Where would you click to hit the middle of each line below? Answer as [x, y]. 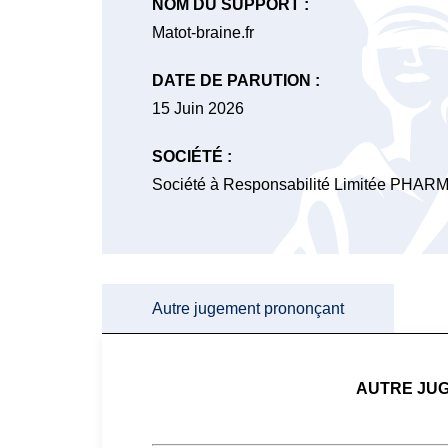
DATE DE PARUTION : [236, 80]
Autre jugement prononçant [248, 308]
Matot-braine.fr [203, 32]
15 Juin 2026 [198, 108]
